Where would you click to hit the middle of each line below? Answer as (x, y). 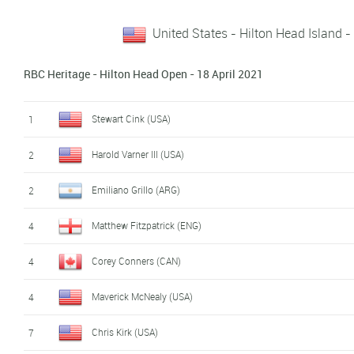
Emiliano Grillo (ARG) (136, 189)
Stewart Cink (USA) (132, 118)
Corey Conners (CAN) (137, 260)
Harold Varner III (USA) (138, 154)
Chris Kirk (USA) (125, 331)
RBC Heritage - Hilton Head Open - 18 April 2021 (144, 73)
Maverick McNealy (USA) (143, 296)
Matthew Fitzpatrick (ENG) (147, 225)
